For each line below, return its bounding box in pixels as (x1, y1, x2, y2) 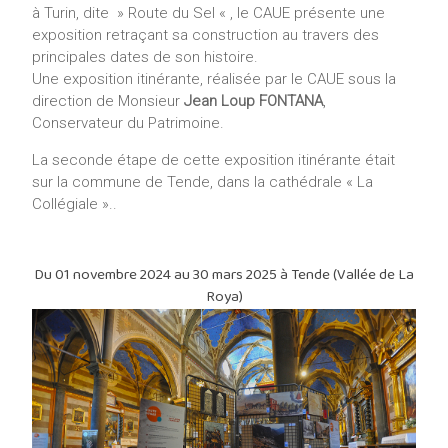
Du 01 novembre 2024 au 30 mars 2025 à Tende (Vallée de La (34, 263, 414, 289)
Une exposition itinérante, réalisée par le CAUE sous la (32, 70, 397, 89)
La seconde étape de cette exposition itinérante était (32, 151, 396, 170)
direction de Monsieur (32, 92, 185, 111)
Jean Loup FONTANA (184, 92, 324, 111)
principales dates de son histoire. (32, 48, 259, 67)
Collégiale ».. (32, 195, 118, 214)
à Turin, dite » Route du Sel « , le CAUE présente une (32, 4, 386, 23)
